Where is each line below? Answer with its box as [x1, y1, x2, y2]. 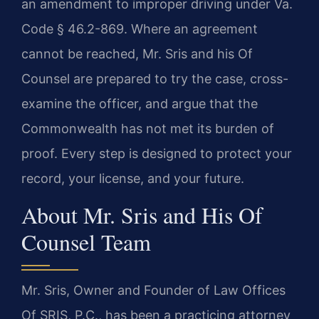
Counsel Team [21, 226, 151, 257]
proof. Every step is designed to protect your [21, 146, 292, 162]
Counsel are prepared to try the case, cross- [21, 71, 288, 87]
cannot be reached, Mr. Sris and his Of [21, 46, 253, 62]
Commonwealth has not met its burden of [21, 121, 274, 137]
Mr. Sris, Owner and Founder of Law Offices [21, 282, 286, 298]
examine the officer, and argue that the [21, 96, 258, 112]
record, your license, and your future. [21, 171, 244, 187]
